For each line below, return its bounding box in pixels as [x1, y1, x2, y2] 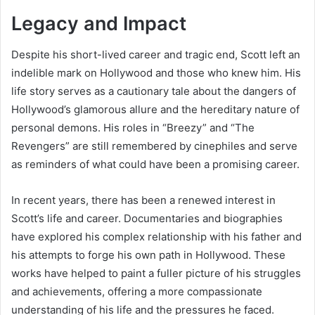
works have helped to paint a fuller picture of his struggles [11, 266, 301, 281]
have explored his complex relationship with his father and [11, 230, 302, 244]
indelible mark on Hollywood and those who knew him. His [11, 66, 301, 80]
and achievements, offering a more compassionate [11, 285, 262, 299]
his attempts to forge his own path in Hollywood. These [11, 248, 285, 262]
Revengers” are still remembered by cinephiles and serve [11, 139, 297, 153]
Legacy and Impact [11, 11, 186, 35]
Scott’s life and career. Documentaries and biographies [11, 212, 283, 226]
